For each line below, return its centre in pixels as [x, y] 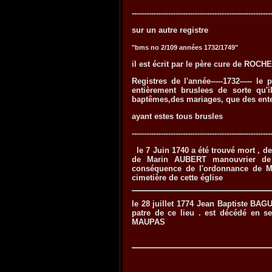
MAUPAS [148, 222]
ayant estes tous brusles [178, 117]
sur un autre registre [170, 30]
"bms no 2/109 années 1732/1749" [185, 47]
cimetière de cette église [177, 177]
